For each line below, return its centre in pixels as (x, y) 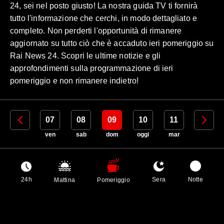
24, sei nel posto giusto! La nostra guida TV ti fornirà (104, 5)
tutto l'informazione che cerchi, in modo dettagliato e (104, 18)
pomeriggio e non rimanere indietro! (74, 80)
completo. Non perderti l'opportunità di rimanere (96, 30)
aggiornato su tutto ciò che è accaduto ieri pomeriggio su (112, 43)
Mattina (64, 180)
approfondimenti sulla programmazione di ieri (92, 68)
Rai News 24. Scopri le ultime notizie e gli (85, 55)
